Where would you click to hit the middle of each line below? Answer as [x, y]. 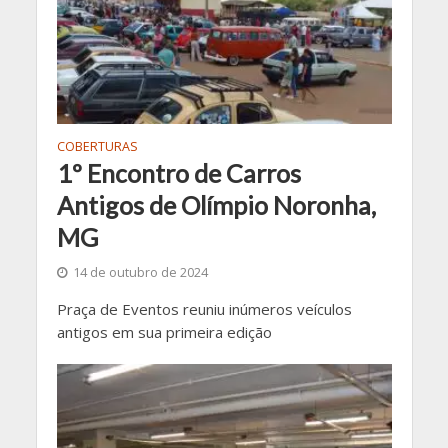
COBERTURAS [97, 146]
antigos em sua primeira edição [164, 331]
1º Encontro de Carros [178, 172]
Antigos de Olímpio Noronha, [216, 204]
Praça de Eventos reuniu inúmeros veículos [204, 308]
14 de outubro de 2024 [140, 272]
